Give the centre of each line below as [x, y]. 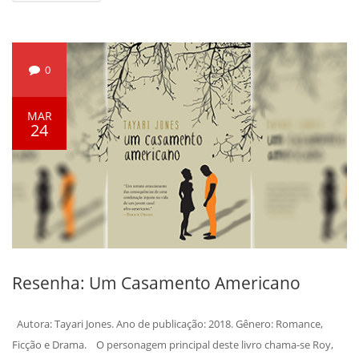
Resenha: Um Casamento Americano [156, 283]
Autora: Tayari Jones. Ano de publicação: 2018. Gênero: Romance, [167, 324]
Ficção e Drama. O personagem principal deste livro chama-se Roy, [173, 345]
